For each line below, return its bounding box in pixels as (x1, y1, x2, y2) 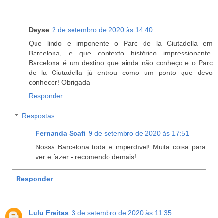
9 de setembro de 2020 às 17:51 (89, 129, 190, 138)
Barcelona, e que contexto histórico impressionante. (29, 49, 213, 57)
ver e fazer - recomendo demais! (36, 153, 137, 161)
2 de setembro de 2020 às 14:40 (52, 25, 153, 34)
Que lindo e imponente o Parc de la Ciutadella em (29, 39, 213, 47)
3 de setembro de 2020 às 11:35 (72, 209, 172, 217)
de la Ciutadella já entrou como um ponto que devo (29, 68, 213, 76)
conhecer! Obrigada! (29, 78, 92, 86)
